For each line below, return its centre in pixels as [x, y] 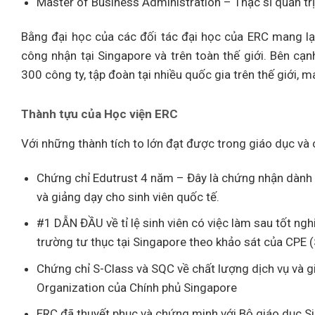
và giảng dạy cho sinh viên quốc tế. [128, 197]
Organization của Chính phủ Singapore [137, 287]
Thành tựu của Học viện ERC [99, 114]
